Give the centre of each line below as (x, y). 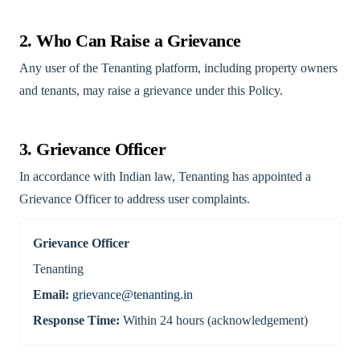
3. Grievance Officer (93, 149)
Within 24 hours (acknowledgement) (214, 320)
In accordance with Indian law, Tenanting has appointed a (165, 176)
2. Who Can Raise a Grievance (130, 41)
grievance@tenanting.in (133, 295)
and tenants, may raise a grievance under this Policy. (151, 90)
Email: (51, 295)
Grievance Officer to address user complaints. (135, 199)
